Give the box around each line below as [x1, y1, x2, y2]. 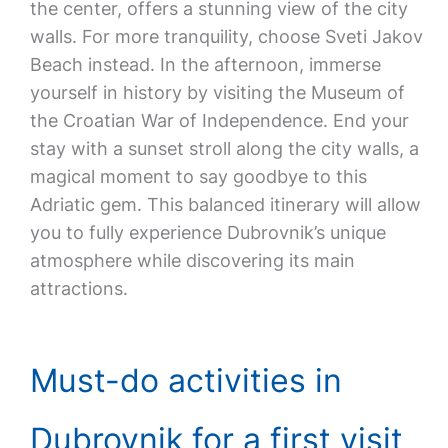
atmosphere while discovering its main [29, 250, 355, 271]
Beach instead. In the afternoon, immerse [29, 54, 381, 75]
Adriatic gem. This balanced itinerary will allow [29, 194, 421, 215]
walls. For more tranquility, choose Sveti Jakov [29, 26, 423, 47]
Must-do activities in [29, 361, 342, 400]
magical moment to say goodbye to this [29, 166, 367, 187]
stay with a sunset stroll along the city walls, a [29, 138, 419, 159]
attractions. [29, 278, 128, 299]
